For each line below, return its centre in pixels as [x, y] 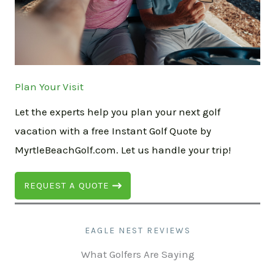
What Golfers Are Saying [137, 254]
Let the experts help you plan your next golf [118, 112]
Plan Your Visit [49, 87]
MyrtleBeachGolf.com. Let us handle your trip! [123, 150]
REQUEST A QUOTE [67, 186]
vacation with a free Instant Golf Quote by [113, 131]
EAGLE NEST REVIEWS [137, 231]
